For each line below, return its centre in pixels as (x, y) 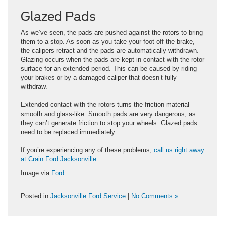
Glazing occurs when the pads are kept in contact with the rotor (113, 60)
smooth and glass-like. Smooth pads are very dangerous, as (108, 114)
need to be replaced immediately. (69, 132)
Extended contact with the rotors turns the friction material (105, 105)
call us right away (179, 150)
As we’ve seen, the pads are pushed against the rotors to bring (112, 33)
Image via (36, 173)
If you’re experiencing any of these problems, (87, 150)
